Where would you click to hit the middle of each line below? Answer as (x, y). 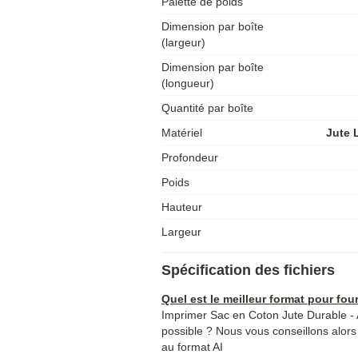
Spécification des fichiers (248, 270)
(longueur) (188, 83)
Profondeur (190, 157)
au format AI (192, 347)
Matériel (182, 133)
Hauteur (182, 207)
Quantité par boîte (207, 108)
